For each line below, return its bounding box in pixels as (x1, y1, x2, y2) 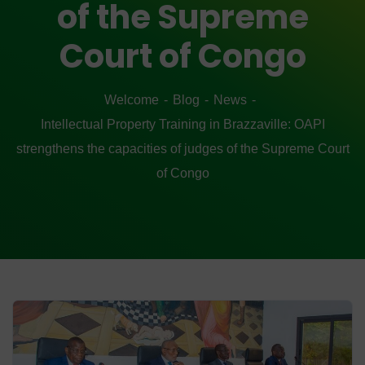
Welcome (104, 93, 159, 107)
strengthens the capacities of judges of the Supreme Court (15, 142, 350, 156)
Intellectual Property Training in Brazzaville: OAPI (40, 117, 325, 131)
